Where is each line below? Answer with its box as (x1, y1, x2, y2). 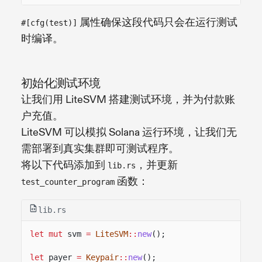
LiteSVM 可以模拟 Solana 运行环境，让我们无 (21, 125, 237, 139)
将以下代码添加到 (21, 158, 108, 172)
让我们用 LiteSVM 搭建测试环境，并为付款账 (21, 92, 235, 106)
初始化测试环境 (21, 75, 101, 91)
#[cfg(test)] (21, 18, 77, 27)
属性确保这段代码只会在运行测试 (77, 15, 237, 29)
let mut (30, 229, 63, 239)
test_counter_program (21, 177, 115, 187)
